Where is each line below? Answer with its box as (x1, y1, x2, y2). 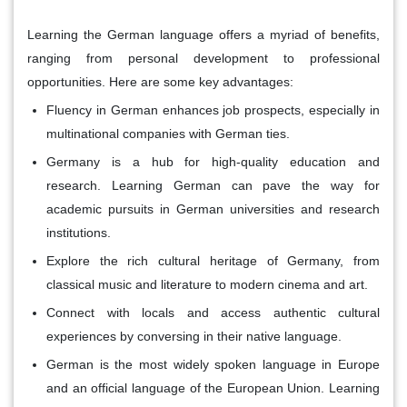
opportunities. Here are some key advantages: (27, 74, 293, 89)
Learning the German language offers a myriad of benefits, (27, 26, 380, 42)
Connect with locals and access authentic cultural (46, 304, 380, 320)
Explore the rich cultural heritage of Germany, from (46, 253, 380, 268)
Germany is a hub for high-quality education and (46, 154, 380, 169)
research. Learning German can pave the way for (46, 177, 380, 193)
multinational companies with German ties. (46, 125, 290, 141)
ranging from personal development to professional (27, 50, 380, 65)
